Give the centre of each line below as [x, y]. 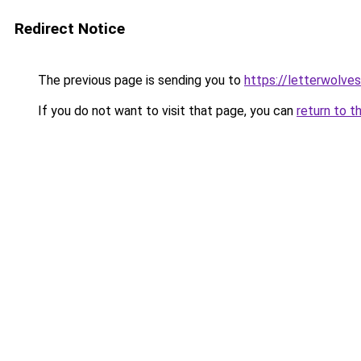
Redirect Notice [70, 29]
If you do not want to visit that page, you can [166, 111]
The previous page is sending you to [139, 80]
